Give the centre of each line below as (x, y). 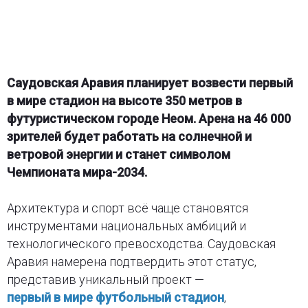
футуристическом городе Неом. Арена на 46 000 (148, 118)
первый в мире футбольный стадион (115, 297)
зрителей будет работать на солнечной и (129, 136)
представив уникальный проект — (105, 279)
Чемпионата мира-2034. (77, 172)
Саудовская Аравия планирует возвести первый (150, 82)
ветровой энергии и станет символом (118, 154)
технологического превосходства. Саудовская (141, 243)
